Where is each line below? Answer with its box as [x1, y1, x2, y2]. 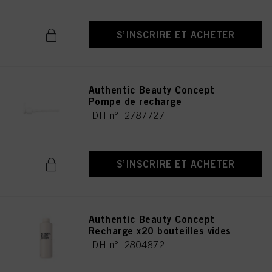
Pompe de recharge [89, 95, 182, 107]
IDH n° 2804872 [89, 239, 165, 250]
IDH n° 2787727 [89, 110, 165, 121]
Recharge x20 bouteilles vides [89, 225, 231, 237]
